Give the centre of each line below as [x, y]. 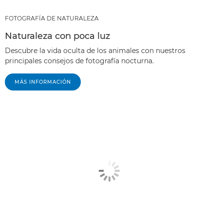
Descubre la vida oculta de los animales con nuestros [95, 51]
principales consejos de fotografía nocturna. [79, 61]
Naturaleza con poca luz [57, 36]
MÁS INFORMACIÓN [43, 82]
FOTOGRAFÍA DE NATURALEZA [52, 18]
